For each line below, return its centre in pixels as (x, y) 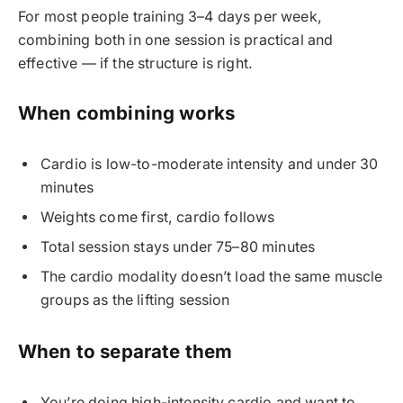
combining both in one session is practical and (176, 40)
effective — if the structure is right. (136, 63)
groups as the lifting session (135, 300)
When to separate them (125, 351)
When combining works (127, 113)
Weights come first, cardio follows (158, 218)
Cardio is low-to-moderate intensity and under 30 (210, 165)
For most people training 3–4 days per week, (170, 16)
